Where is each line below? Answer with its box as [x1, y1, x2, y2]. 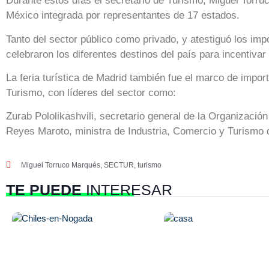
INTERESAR [82, 181, 172, 198]
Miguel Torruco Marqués [21, 160, 100, 169]
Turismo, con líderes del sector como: [6, 87, 176, 99]
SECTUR [104, 160, 134, 169]
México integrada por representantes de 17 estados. [6, 10, 240, 22]
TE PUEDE [6, 181, 82, 198]
